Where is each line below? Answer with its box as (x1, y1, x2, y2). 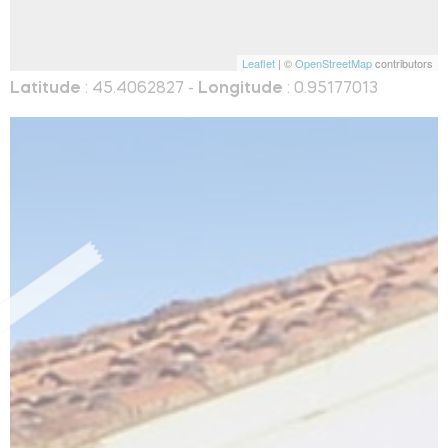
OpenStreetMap (295, 54, 372, 71)
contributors (372, 54, 433, 71)
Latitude (10, 80, 81, 97)
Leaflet (242, 54, 275, 71)
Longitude (198, 80, 283, 97)
